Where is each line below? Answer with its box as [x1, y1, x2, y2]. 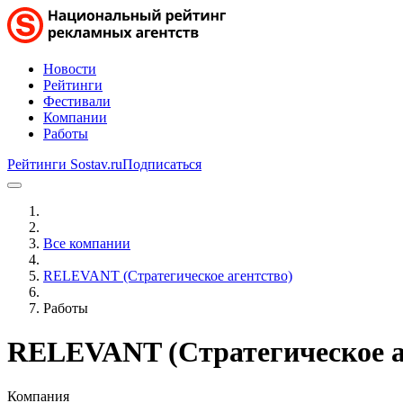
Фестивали [43, 94, 111, 109]
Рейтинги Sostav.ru [7, 157, 122, 172]
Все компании [43, 236, 130, 251]
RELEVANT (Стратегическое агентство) [43, 268, 292, 283]
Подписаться [122, 157, 201, 172]
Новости [43, 61, 96, 76]
